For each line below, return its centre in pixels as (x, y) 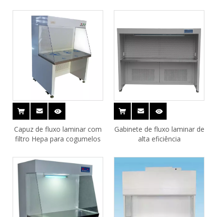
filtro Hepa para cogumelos (58, 139)
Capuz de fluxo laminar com (58, 129)
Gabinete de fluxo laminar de (159, 129)
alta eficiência (159, 139)
